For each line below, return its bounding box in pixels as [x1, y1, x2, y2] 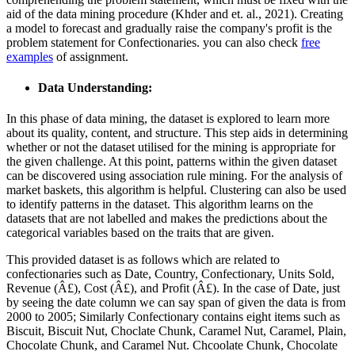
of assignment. [53, 49, 128, 63]
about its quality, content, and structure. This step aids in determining [6, 126, 348, 140]
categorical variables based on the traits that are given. [6, 226, 274, 240]
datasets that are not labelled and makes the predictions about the [6, 212, 327, 226]
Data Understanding [38, 80, 148, 94]
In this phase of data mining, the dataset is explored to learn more [6, 112, 330, 126]
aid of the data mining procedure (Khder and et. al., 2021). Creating [6, 6, 343, 21]
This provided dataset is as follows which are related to [6, 253, 280, 267]
